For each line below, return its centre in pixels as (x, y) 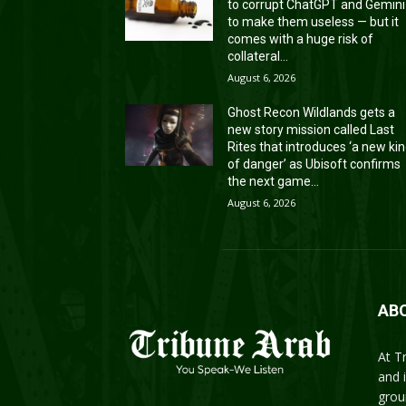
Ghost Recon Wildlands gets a (312, 112)
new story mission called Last (311, 129)
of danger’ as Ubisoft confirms (314, 164)
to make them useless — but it (314, 21)
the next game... (274, 181)
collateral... (258, 56)
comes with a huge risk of (301, 39)
